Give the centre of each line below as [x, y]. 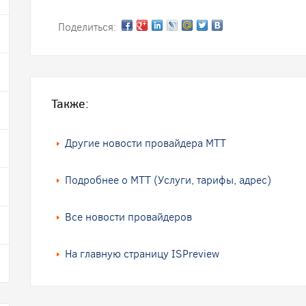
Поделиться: [90, 27]
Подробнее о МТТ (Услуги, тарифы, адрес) [168, 180]
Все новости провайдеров [128, 217]
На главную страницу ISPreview [142, 254]
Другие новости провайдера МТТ [145, 143]
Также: [70, 104]
